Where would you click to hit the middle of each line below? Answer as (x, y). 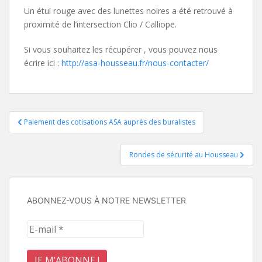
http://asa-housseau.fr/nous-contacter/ (135, 63)
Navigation (48, 120)
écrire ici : (43, 63)
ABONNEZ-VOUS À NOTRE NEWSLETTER (106, 200)
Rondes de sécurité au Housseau (185, 154)
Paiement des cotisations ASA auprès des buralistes (110, 122)
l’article (34, 161)
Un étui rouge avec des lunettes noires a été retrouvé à (128, 11)
